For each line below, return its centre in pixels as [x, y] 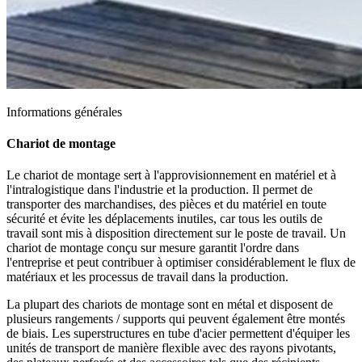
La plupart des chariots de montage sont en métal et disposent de [170, 305]
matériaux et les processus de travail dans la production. [147, 277]
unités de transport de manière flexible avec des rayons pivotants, [171, 348]
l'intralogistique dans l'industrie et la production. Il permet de [160, 190]
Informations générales [64, 112]
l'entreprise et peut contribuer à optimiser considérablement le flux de [181, 263]
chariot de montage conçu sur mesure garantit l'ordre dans [153, 248]
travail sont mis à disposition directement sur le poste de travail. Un [176, 234]
